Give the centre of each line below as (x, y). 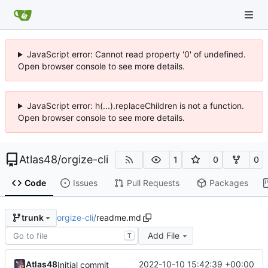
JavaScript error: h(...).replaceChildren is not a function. (135, 106)
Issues (85, 183)
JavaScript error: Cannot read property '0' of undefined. (136, 54)
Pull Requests (153, 183)
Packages (229, 183)
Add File (163, 235)
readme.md (118, 217)
